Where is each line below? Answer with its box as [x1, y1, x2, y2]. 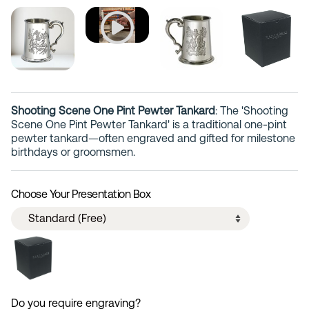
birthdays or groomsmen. [11, 145, 135, 159]
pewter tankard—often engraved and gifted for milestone [11, 131, 295, 145]
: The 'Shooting [215, 103, 288, 117]
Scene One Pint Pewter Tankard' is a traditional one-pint [11, 117, 287, 131]
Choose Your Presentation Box [11, 187, 150, 201]
